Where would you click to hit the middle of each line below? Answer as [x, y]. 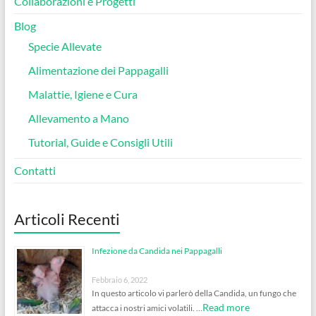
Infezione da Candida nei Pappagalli [157, 250]
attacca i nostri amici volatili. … [147, 308]
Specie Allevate [65, 46]
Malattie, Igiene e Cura [83, 94]
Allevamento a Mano [78, 118]
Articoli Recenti [67, 219]
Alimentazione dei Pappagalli [98, 70]
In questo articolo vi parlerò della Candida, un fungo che [194, 293]
